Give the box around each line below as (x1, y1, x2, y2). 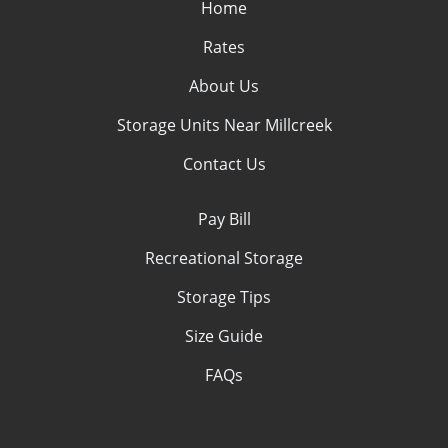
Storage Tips (177, 286, 271, 308)
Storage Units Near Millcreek (116, 114, 332, 136)
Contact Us (182, 153, 266, 175)
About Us (189, 75, 259, 97)
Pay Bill (197, 208, 251, 230)
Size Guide (185, 325, 263, 347)
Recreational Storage (145, 247, 303, 269)
